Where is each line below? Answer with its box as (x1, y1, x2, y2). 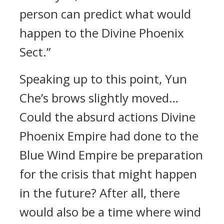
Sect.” (19, 43, 50, 60)
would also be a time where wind (19, 203, 201, 220)
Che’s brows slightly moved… (19, 89, 178, 106)
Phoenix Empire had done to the (19, 127, 198, 144)
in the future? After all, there (19, 184, 180, 201)
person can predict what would (19, 5, 191, 22)
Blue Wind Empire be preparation (19, 146, 203, 163)
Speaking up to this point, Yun (19, 70, 187, 87)
